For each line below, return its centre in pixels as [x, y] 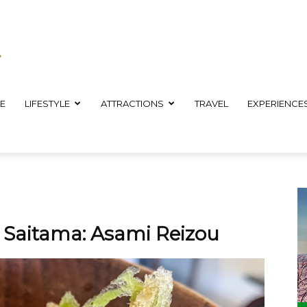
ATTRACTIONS [132, 103]
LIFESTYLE [47, 103]
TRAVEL [211, 103]
